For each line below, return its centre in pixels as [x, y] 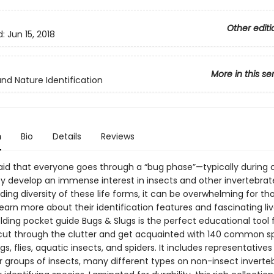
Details [67, 136]
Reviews [117, 136]
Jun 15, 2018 [31, 35]
